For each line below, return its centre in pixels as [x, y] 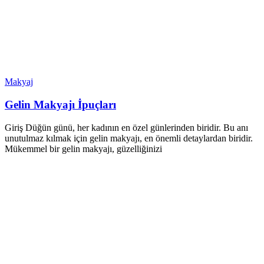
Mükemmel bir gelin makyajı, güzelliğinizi [83, 148]
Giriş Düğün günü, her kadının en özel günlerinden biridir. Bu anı [126, 127]
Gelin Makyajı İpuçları [60, 105]
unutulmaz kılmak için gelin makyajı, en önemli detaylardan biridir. [129, 138]
